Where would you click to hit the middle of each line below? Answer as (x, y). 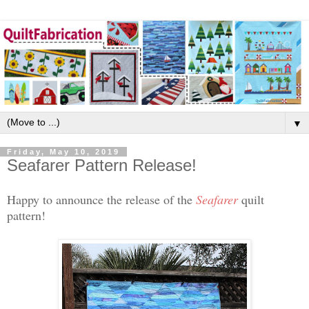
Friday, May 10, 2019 (63, 152)
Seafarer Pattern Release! (102, 166)
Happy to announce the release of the (101, 199)
